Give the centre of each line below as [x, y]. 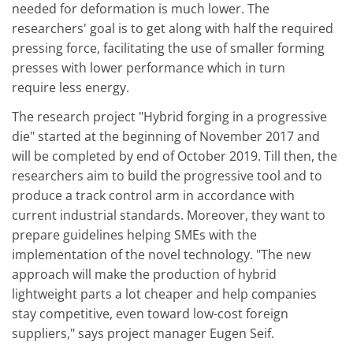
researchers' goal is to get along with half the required [173, 28]
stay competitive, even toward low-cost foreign [150, 314]
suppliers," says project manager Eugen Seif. [143, 334]
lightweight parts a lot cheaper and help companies [164, 294]
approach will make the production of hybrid [144, 275]
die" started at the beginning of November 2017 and [166, 137]
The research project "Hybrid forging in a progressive [169, 117]
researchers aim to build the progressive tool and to [167, 176]
